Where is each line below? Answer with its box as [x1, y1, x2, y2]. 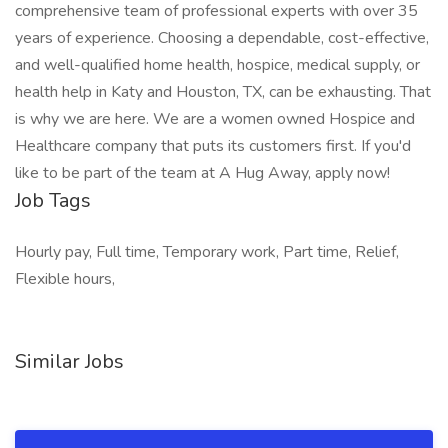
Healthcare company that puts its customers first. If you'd [15, 135, 411, 157]
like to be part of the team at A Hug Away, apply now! [15, 162, 390, 184]
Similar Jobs [15, 348, 124, 375]
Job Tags [15, 187, 91, 214]
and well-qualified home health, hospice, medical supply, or [15, 54, 420, 76]
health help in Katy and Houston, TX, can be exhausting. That [15, 81, 431, 103]
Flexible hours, [15, 268, 115, 290]
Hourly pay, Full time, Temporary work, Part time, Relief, [15, 241, 399, 263]
